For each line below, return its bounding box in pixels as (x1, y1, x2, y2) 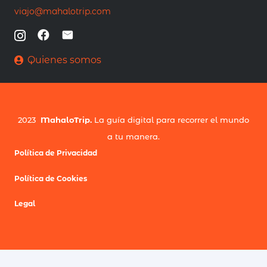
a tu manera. (107, 132, 160, 142)
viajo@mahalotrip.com (14, 6, 111, 17)
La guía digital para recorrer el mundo (92, 115, 249, 125)
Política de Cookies (14, 173, 87, 183)
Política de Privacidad (14, 148, 97, 158)
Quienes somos (27, 54, 102, 66)
